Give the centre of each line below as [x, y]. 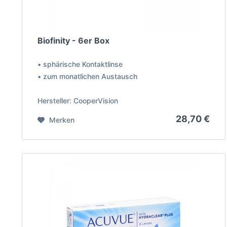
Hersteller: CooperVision [78, 101]
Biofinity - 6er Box [73, 41]
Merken [62, 120]
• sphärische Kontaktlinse [80, 64]
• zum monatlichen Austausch [87, 77]
